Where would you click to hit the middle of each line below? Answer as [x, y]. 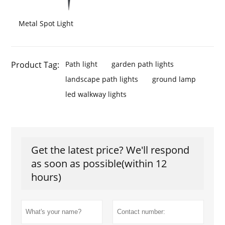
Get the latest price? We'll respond [110, 150]
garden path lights [143, 64]
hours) [46, 177]
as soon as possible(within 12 [99, 164]
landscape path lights [102, 79]
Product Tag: [35, 65]
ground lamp [174, 79]
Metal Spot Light [46, 24]
